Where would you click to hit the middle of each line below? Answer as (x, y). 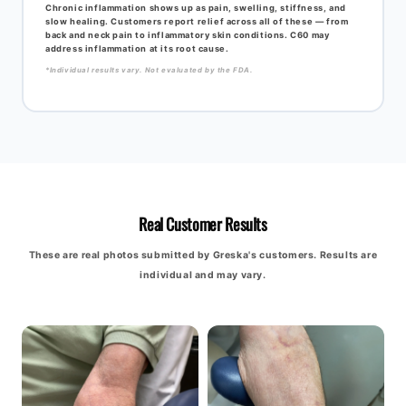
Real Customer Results (203, 223)
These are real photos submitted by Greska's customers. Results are (203, 255)
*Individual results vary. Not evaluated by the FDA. (149, 69)
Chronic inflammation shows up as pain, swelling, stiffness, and (196, 7)
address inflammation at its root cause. (137, 48)
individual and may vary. (203, 275)
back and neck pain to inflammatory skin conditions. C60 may (188, 34)
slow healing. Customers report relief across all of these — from (197, 21)
